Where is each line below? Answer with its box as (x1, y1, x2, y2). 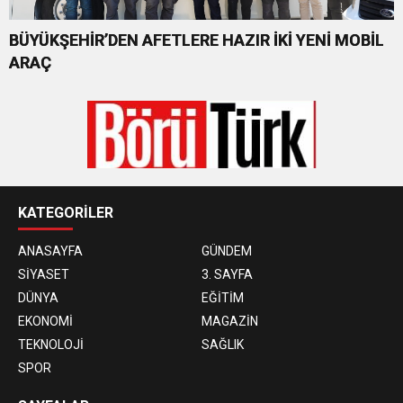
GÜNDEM (201, 244, 252, 258)
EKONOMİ (18, 314, 73, 328)
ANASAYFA (18, 244, 83, 258)
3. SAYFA (201, 267, 253, 282)
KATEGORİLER (18, 204, 113, 221)
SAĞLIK (201, 337, 244, 352)
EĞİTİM (201, 291, 244, 305)
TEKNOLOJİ (18, 337, 84, 352)
